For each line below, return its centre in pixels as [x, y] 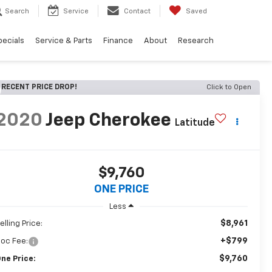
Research [196, 41]
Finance [118, 41]
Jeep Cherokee [108, 121]
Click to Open [229, 87]
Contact [137, 12]
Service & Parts [64, 41]
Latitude [195, 124]
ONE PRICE [121, 190]
